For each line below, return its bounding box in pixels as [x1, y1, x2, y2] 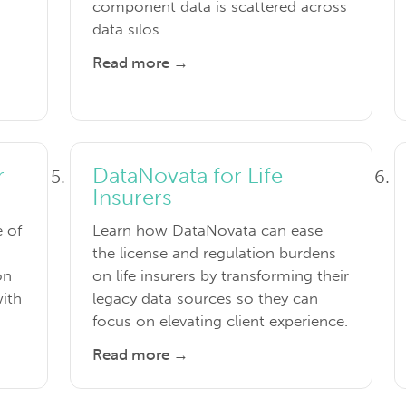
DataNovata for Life [92, 162, 284, 189]
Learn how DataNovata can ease [92, 221, 324, 240]
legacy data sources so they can [92, 289, 319, 308]
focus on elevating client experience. [92, 312, 349, 331]
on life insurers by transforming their [92, 266, 350, 285]
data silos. [92, 20, 164, 39]
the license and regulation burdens [92, 244, 337, 263]
